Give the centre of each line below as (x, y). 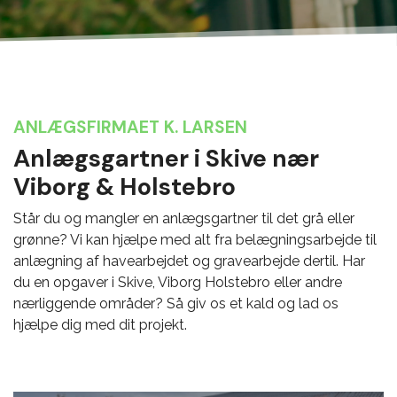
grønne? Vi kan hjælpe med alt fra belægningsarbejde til (195, 240)
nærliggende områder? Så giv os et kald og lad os (176, 304)
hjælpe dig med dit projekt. (100, 325)
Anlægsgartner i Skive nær (166, 158)
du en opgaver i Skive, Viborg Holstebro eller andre (178, 282)
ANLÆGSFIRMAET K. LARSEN (130, 127)
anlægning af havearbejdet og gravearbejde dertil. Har (189, 261)
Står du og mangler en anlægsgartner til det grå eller (184, 218)
